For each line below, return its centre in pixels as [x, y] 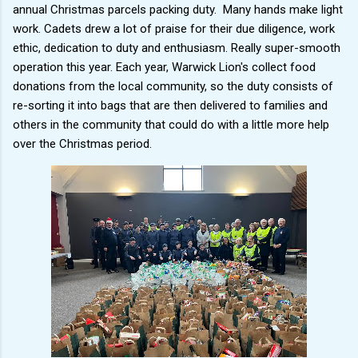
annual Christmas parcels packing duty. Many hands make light [178, 9]
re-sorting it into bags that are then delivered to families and [170, 105]
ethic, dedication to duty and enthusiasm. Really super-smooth [177, 48]
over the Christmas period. [82, 143]
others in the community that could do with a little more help [171, 124]
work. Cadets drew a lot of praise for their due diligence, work [174, 28]
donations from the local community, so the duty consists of [173, 86]
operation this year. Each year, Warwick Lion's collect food [164, 67]
